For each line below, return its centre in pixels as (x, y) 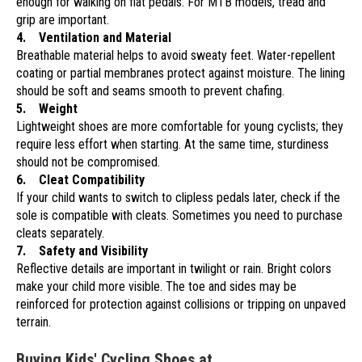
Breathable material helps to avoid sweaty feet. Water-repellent (176, 56)
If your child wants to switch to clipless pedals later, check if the (178, 198)
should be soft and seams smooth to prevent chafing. (150, 91)
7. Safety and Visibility (82, 251)
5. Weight (47, 109)
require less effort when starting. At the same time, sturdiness (173, 145)
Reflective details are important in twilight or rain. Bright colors (174, 269)
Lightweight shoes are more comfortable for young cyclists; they (180, 127)
